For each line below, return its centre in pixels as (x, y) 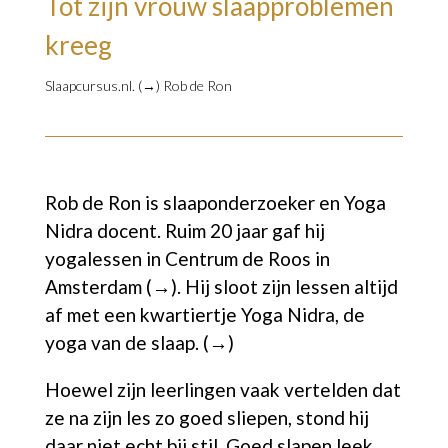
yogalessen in (104, 258)
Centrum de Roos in (247, 258)
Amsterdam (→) (110, 286)
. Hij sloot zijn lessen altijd (287, 286)
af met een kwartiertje (142, 314)
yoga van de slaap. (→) (139, 342)
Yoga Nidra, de (302, 314)
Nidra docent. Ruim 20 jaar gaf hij (184, 230)
